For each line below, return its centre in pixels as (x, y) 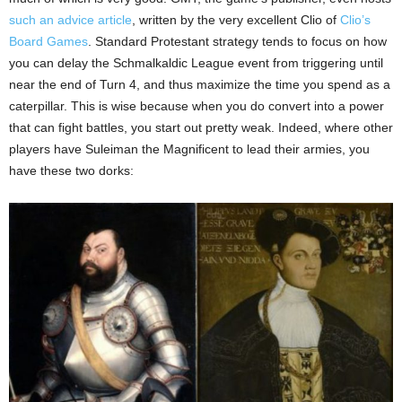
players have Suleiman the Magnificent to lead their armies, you (189, 149)
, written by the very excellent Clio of (236, 20)
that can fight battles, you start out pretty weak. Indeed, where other (201, 128)
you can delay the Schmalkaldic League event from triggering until (196, 63)
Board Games (48, 42)
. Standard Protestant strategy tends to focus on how (237, 42)
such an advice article (70, 20)
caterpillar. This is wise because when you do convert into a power (197, 106)
